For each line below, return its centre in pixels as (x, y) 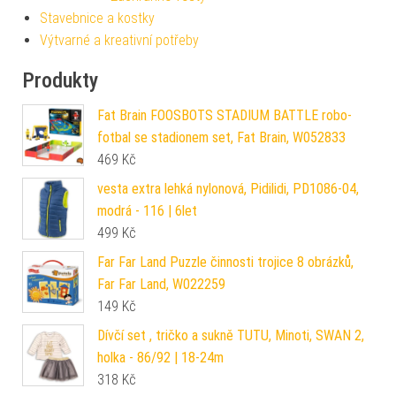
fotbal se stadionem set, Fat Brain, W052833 (221, 138)
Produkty (60, 81)
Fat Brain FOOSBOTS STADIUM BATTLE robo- (225, 116)
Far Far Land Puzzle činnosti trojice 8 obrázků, (225, 263)
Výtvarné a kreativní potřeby (119, 41)
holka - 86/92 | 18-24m (160, 358)
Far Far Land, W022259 (161, 285)
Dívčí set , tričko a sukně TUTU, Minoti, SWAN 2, (231, 336)
